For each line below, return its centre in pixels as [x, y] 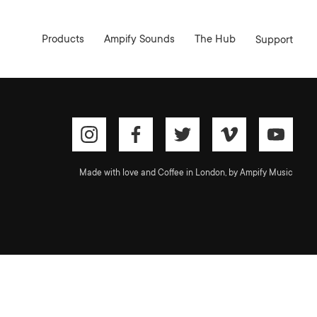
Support [275, 41]
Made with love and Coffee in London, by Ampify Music [186, 173]
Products [63, 40]
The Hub [215, 40]
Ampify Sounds [140, 40]
